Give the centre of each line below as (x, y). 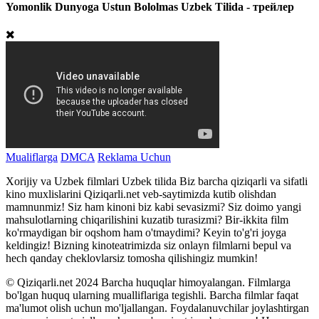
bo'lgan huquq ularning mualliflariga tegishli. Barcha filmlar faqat (152, 296)
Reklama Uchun (134, 157)
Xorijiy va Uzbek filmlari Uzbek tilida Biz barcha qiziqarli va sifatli (157, 182)
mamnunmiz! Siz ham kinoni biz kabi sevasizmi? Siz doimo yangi (153, 207)
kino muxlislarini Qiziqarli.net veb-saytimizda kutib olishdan (141, 194)
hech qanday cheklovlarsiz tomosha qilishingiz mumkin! (132, 258)
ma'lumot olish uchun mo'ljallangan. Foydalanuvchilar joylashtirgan (157, 308)
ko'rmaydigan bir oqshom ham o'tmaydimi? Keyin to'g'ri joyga (146, 233)
